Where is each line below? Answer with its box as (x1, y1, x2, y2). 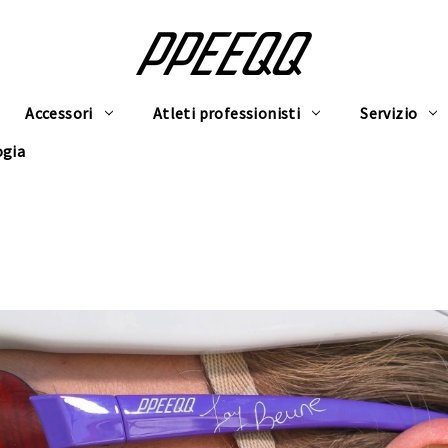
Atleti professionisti (152, 103, 301, 123)
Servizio (360, 103, 418, 123)
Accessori (25, 103, 93, 123)
